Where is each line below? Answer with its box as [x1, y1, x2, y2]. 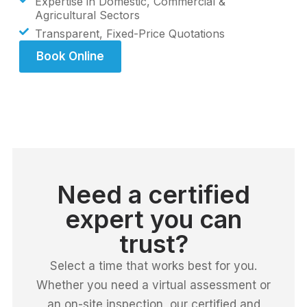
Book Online [36, 49, 104, 63]
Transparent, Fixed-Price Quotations [34, 26, 225, 40]
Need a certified [57, 179, 250, 210]
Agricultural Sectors [34, 8, 140, 22]
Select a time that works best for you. [50, 258, 257, 273]
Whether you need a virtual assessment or [36, 278, 271, 292]
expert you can [65, 204, 242, 234]
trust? [119, 228, 188, 259]
